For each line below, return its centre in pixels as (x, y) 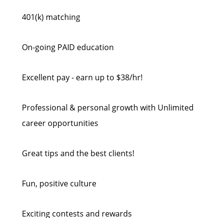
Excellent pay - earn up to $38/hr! (82, 77)
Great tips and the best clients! (78, 153)
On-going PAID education (68, 47)
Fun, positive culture (59, 183)
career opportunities (60, 123)
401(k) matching (51, 17)
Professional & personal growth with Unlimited (108, 108)
